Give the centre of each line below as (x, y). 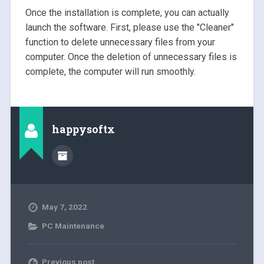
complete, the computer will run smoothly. (110, 71)
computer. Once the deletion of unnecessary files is (131, 57)
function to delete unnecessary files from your (120, 42)
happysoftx (83, 129)
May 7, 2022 (64, 207)
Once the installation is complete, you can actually (127, 12)
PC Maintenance (73, 225)
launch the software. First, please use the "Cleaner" (129, 27)
